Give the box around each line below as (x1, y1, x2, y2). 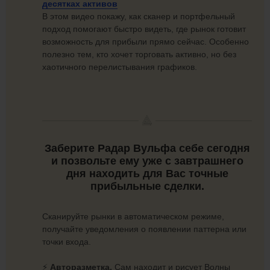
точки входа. (42, 237, 91, 247)
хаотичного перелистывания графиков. (42, 62, 197, 72)
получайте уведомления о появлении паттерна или (42, 224, 246, 234)
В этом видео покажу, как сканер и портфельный (42, 11, 235, 21)
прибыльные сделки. (90, 180, 204, 192)
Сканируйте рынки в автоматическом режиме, (42, 212, 224, 222)
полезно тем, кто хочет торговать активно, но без (42, 49, 236, 59)
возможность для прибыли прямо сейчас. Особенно (42, 37, 249, 46)
